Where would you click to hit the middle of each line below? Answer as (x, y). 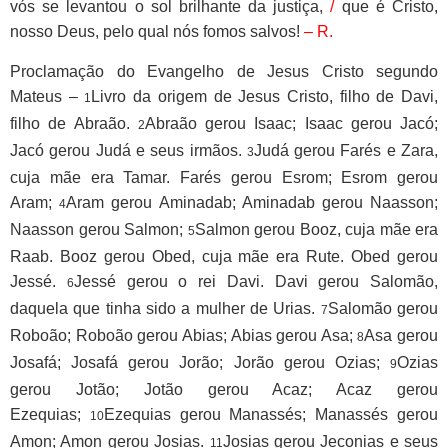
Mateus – (47, 96)
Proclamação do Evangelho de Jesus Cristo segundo (224, 71)
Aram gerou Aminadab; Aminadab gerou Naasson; (252, 202)
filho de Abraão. (74, 123)
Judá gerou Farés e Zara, (346, 150)
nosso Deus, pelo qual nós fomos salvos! (155, 31)
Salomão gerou (383, 308)
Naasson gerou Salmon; (99, 229)
